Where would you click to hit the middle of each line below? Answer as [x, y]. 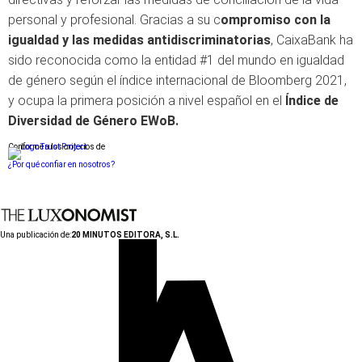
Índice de [312, 101]
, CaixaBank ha [312, 40]
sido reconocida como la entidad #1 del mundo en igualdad [176, 60]
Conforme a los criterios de [57, 147]
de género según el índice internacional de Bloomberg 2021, [177, 80]
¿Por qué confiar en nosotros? [61, 164]
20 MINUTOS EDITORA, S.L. [125, 235]
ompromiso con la [276, 20]
